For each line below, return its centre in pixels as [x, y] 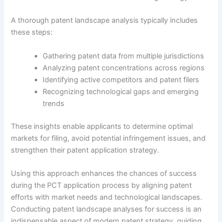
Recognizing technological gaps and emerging [121, 91]
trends [54, 103]
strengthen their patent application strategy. [85, 150]
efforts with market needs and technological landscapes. [107, 197]
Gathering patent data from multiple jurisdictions [124, 56]
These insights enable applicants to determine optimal [102, 126]
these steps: [32, 32]
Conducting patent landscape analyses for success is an [107, 209]
